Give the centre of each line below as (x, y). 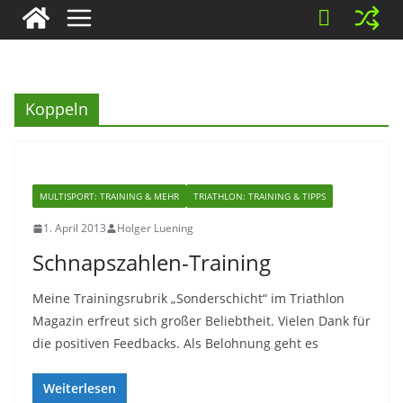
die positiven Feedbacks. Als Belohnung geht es (175, 343)
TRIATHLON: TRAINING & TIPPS (260, 196)
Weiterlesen (80, 388)
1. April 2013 (75, 228)
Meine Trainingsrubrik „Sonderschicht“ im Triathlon (188, 298)
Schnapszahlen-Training (152, 262)
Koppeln (57, 109)
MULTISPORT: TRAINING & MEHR (109, 196)
